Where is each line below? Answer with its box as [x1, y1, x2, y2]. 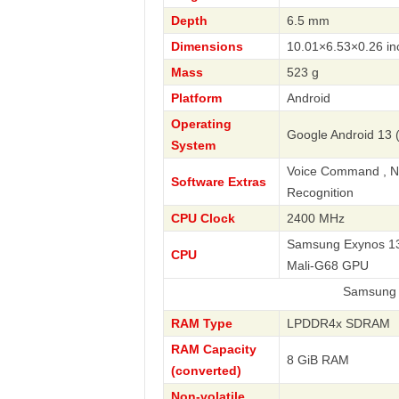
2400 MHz [286, 211, 345, 225]
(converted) [170, 363, 241, 378]
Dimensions [170, 39, 243, 53]
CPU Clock [170, 211, 235, 225]
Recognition [286, 185, 354, 199]
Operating [170, 117, 232, 131]
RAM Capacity [170, 342, 256, 356]
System [170, 138, 216, 152]
